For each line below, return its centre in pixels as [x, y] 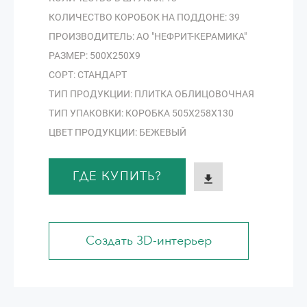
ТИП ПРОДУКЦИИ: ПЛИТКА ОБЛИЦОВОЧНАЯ [151, 94]
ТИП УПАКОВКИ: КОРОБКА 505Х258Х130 [141, 113]
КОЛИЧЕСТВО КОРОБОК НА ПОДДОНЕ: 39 [144, 17]
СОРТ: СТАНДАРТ [88, 75]
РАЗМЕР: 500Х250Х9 [95, 56]
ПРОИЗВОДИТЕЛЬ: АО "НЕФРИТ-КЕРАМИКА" [148, 36]
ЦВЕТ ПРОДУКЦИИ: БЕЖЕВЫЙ [118, 132]
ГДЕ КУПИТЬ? [117, 176]
